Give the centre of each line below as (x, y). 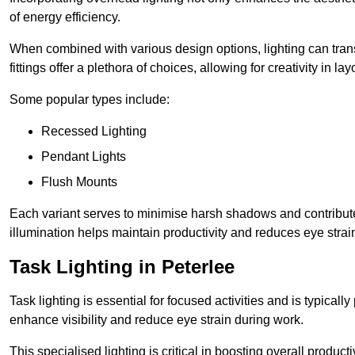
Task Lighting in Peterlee (122, 266)
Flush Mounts (79, 181)
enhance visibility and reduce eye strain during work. (157, 319)
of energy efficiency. (65, 17)
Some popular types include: (90, 99)
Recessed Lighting (94, 131)
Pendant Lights (84, 156)
